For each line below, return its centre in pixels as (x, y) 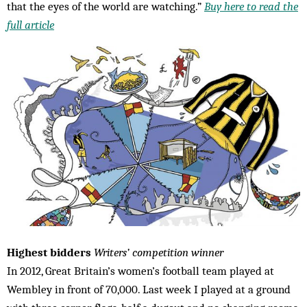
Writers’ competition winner (159, 253)
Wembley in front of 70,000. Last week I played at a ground (149, 290)
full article (30, 24)
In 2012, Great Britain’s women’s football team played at (140, 271)
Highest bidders (49, 253)
